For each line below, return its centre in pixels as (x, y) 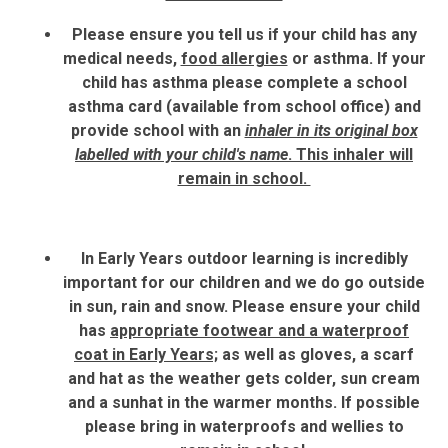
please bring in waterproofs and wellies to (244, 426)
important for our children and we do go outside (244, 282)
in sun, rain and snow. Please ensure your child (244, 306)
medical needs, (121, 58)
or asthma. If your (356, 58)
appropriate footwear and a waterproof (259, 330)
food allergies (234, 58)
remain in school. (244, 178)
